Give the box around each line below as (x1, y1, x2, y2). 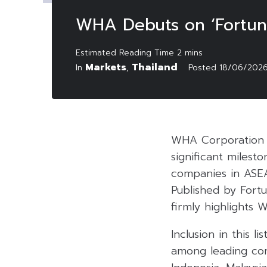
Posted (188, 61, 219, 74)
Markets (85, 60, 126, 75)
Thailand (132, 60, 178, 75)
